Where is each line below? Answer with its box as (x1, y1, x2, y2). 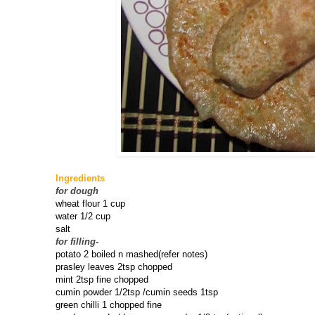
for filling (56, 236, 96, 247)
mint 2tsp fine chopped (56, 274, 148, 285)
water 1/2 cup (56, 211, 110, 222)
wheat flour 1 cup (56, 198, 125, 210)
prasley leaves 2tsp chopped (56, 262, 172, 273)
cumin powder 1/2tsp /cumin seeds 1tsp (56, 287, 218, 298)
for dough (56, 186, 98, 197)
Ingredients (56, 173, 105, 184)
